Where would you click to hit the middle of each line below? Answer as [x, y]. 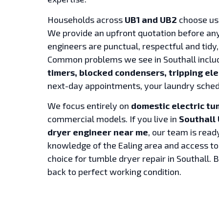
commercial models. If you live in [113, 119]
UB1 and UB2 [151, 19]
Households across [86, 19]
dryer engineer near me [98, 132]
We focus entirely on [89, 106]
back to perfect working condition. [114, 172]
